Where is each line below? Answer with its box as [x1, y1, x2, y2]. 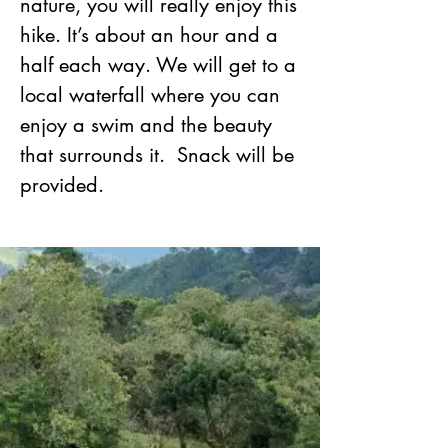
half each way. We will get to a [20, 52, 296, 78]
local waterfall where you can [20, 82, 280, 108]
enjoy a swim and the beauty [20, 112, 272, 138]
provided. [20, 172, 104, 198]
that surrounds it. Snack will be [20, 142, 294, 168]
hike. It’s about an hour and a [20, 22, 278, 48]
